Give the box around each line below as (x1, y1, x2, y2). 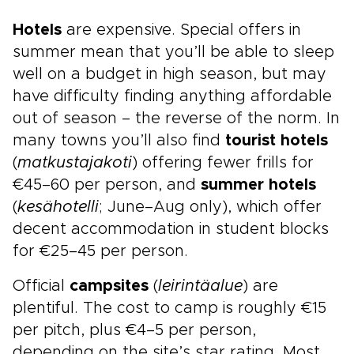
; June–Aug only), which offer (99, 199, 322, 215)
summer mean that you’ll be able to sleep (13, 44, 334, 60)
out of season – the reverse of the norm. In (13, 111, 340, 126)
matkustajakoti (17, 155, 132, 171)
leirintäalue (158, 278, 243, 294)
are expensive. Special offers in (62, 22, 301, 38)
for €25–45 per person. (13, 243, 188, 259)
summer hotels (201, 177, 316, 193)
